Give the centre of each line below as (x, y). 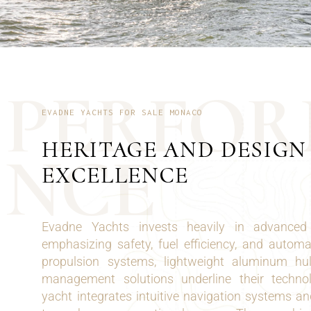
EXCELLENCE (115, 175)
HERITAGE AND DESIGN (174, 149)
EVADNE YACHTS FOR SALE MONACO (123, 112)
